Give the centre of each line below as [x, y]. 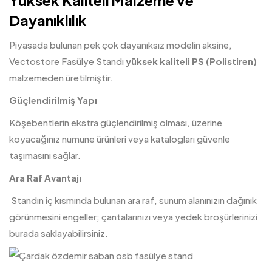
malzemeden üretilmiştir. [61, 77]
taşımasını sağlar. [45, 155]
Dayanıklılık [48, 20]
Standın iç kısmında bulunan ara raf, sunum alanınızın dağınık [133, 200]
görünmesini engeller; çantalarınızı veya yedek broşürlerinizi [133, 216]
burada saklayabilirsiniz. [59, 233]
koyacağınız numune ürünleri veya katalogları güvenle [120, 139]
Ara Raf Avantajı [45, 178]
